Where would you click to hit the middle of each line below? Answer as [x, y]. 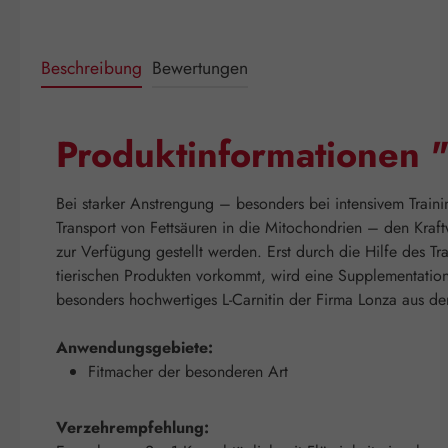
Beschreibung [91, 67]
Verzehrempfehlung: [132, 427]
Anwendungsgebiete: [134, 347]
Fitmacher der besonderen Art [188, 371]
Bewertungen [200, 67]
